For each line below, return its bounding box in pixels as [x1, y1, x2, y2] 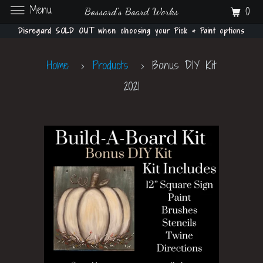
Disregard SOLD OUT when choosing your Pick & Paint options [18, 26, 245, 36]
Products [92, 57, 129, 73]
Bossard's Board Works [85, 5, 178, 18]
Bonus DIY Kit [146, 57, 216, 73]
